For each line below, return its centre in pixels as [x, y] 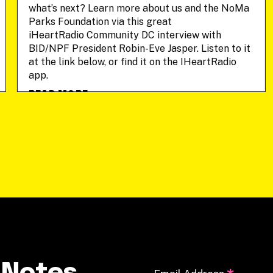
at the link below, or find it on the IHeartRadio [132, 62]
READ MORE [58, 95]
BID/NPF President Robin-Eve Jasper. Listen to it [139, 48]
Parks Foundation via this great [100, 22]
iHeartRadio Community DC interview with [125, 35]
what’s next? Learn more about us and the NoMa [139, 8]
